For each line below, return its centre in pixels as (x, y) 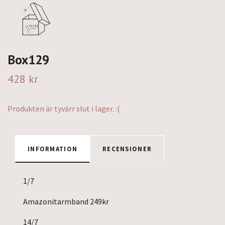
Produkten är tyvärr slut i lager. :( (64, 108)
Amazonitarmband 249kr (67, 201)
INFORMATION (53, 148)
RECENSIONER (127, 148)
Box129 (28, 59)
